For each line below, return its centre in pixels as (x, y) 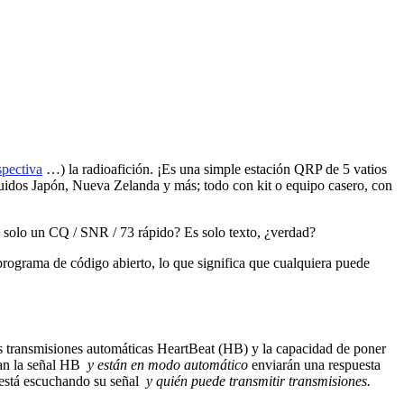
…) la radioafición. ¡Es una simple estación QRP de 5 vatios (215, 169)
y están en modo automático (168, 365)
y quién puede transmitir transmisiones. (258, 381)
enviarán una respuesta (314, 365)
